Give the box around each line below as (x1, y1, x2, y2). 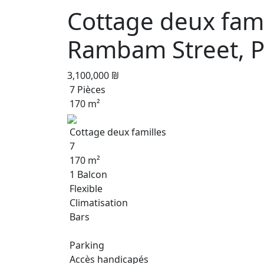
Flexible (67, 182, 103, 195)
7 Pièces (67, 83, 105, 96)
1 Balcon (67, 168, 107, 181)
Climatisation (67, 196, 128, 209)
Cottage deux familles (67, 126, 166, 138)
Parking (67, 239, 104, 252)
